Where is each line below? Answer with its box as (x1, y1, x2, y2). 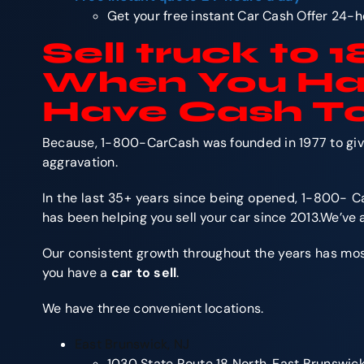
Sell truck (42, 35, 260, 71)
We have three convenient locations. (42, 299, 264, 317)
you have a (42, 263, 111, 281)
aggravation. (42, 153, 118, 171)
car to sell (110, 263, 177, 281)
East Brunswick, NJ (75, 335, 190, 353)
